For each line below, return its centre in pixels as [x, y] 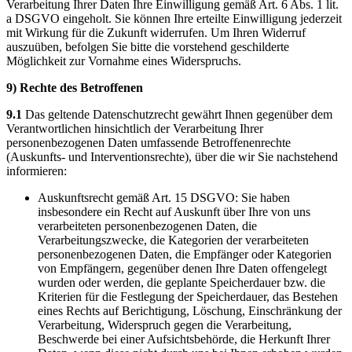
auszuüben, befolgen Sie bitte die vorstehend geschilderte [148, 46]
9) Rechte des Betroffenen [75, 87]
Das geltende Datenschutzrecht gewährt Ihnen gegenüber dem [177, 114]
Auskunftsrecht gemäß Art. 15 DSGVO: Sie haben [164, 197]
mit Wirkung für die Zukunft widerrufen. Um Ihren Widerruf [156, 32]
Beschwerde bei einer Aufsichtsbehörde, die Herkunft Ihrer [184, 339]
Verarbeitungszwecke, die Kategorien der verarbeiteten [173, 240]
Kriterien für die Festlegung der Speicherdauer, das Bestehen [188, 296]
